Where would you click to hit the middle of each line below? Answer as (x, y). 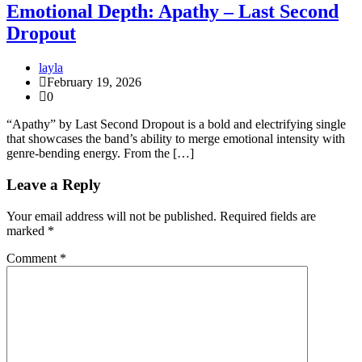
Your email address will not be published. (112, 216)
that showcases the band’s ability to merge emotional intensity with (176, 139)
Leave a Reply (54, 184)
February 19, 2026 (94, 82)
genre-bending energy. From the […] (100, 154)
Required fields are (268, 216)
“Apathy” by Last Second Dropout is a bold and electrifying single (176, 124)
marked (27, 230)
